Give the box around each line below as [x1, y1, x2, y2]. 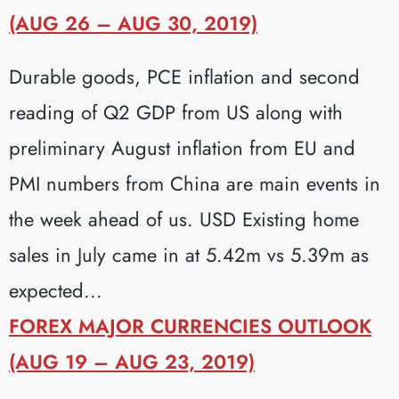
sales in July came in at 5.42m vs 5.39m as [9, 240, 369, 269]
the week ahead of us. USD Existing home [9, 204, 359, 233]
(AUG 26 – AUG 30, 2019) [9, 8, 257, 37]
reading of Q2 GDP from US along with [9, 97, 343, 126]
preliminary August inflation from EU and [9, 133, 355, 162]
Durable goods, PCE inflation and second [9, 61, 360, 91]
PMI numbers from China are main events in [9, 168, 380, 198]
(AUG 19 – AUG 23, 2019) [9, 346, 255, 376]
